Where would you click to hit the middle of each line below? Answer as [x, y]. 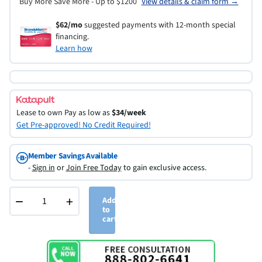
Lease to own [39, 113]
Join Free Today [94, 168]
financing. [73, 37]
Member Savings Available [73, 156]
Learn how [74, 48]
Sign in [43, 168]
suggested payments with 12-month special [159, 25]
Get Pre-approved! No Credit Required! [83, 125]
